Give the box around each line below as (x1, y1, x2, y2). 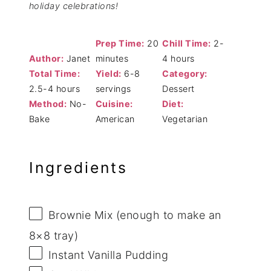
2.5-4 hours (28, 83, 80, 94)
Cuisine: (95, 98, 133, 109)
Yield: (95, 68, 122, 79)
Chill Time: (162, 38, 211, 48)
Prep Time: (95, 38, 145, 48)
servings (95, 83, 131, 94)
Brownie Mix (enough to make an (48, 209, 221, 222)
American (95, 113, 135, 124)
